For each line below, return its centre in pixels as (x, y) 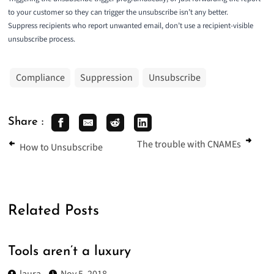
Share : (25, 122)
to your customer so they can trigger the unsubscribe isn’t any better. (118, 13)
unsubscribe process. (41, 39)
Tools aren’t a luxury (69, 252)
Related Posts (53, 211)
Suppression (107, 77)
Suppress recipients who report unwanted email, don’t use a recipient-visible (130, 26)
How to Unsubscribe (61, 148)
